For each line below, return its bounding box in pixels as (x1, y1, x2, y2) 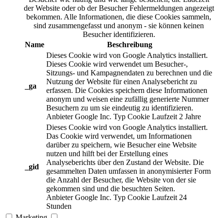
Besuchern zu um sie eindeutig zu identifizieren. (46, 104, 193, 112)
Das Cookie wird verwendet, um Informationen (46, 132, 192, 141)
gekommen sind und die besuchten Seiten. (46, 184, 175, 193)
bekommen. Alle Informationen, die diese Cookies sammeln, (26, 13, 211, 21)
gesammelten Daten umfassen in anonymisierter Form (46, 167, 211, 176)
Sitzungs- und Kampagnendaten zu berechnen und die (46, 69, 212, 77)
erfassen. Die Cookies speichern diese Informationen (46, 86, 207, 95)
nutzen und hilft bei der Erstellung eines (46, 149, 168, 158)
